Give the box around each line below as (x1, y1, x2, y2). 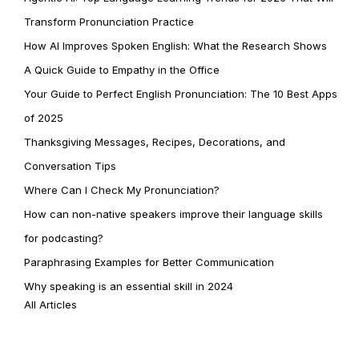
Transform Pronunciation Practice (24, 15, 194, 28)
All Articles (24, 298, 77, 311)
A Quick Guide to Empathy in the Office (24, 63, 220, 76)
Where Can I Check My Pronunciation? (24, 184, 220, 196)
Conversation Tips (24, 159, 116, 172)
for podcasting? (24, 232, 103, 244)
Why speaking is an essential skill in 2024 (24, 280, 233, 292)
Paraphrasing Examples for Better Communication (24, 256, 274, 268)
